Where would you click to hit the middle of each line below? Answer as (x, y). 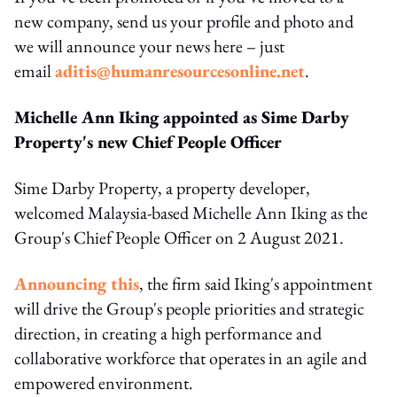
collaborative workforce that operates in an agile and (191, 358)
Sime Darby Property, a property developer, (162, 187)
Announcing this (77, 283)
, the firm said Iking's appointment (256, 283)
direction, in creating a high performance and (168, 333)
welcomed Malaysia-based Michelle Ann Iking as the (191, 212)
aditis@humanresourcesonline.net (180, 70)
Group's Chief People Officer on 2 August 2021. (179, 237)
